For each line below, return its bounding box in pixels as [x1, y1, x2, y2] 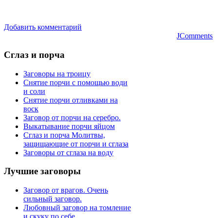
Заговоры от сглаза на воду [23, 148, 113, 157]
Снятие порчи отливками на [23, 95, 118, 104]
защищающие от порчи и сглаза [23, 139, 128, 148]
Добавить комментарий [4, 23, 82, 32]
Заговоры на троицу [23, 69, 91, 78]
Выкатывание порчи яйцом [23, 122, 115, 130]
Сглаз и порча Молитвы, [23, 130, 105, 139]
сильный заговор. [23, 195, 82, 203]
